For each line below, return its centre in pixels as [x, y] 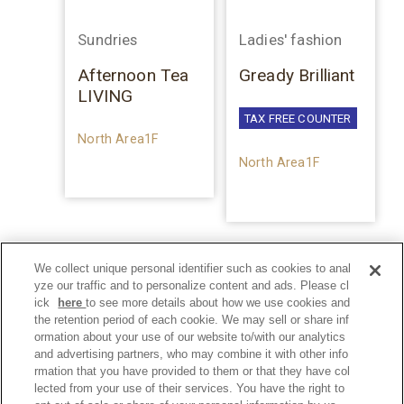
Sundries [108, 39]
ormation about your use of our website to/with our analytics [190, 337]
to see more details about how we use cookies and [218, 303]
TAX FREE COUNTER [298, 118]
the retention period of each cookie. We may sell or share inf [192, 320]
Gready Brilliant [297, 76]
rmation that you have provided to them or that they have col [193, 371]
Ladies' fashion [290, 39]
